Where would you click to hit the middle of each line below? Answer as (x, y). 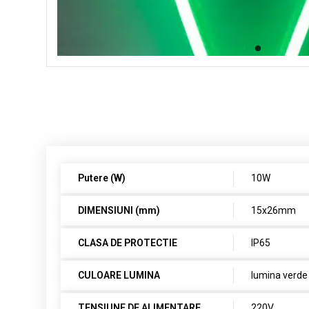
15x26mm (274, 210)
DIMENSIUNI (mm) (119, 210)
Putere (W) (102, 178)
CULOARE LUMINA (119, 275)
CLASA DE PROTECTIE (128, 243)
